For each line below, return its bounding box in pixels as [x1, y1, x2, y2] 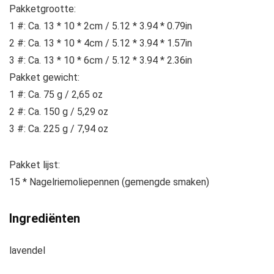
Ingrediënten [9, 211, 80, 226]
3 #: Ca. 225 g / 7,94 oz [9, 123, 108, 135]
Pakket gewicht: [9, 72, 80, 84]
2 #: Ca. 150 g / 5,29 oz [9, 106, 108, 118]
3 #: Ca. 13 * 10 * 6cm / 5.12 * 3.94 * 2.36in [9, 54, 192, 67]
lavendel [9, 245, 45, 257]
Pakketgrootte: [9, 3, 76, 15]
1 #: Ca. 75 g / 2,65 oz [9, 89, 103, 101]
